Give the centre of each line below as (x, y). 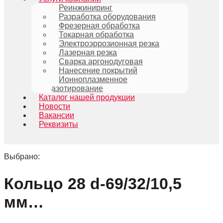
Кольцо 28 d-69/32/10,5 (93, 183)
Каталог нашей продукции (87, 97)
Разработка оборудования (107, 17)
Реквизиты (58, 124)
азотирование (77, 88)
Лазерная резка (88, 53)
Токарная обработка (96, 35)
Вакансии (56, 115)
